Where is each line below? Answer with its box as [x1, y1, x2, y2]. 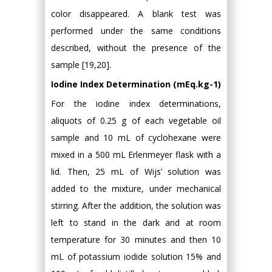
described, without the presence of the [51, 42, 221, 53]
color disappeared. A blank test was [51, 8, 221, 19]
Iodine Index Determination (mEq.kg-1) [51, 78, 221, 90]
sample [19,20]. [51, 59, 111, 70]
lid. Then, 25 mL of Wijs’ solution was [51, 166, 221, 177]
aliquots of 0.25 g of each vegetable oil [51, 115, 221, 126]
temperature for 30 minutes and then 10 [51, 234, 221, 245]
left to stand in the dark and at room [51, 217, 221, 228]
